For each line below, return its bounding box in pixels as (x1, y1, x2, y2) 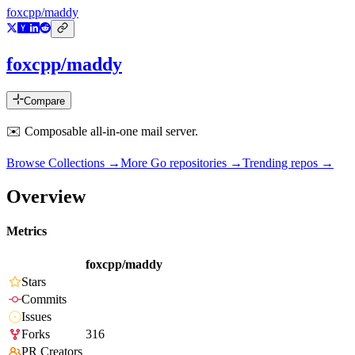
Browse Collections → (6, 156, 120, 170)
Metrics (6, 224, 47, 239)
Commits (21, 292, 67, 307)
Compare (24, 95, 65, 108)
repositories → (166, 156, 242, 170)
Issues (21, 310, 52, 324)
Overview (6, 185, 86, 207)
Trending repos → (242, 156, 334, 170)
